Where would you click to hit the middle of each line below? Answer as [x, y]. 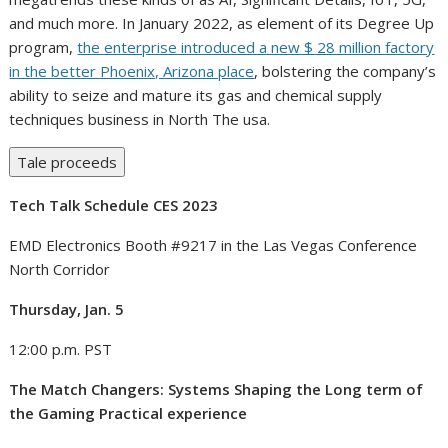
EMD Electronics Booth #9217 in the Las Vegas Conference [213, 244]
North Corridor [60, 268]
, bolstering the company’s [345, 70]
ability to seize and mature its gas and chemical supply [196, 94]
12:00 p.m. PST [61, 348]
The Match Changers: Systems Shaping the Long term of [216, 388]
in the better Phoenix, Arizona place [132, 70]
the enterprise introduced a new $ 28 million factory [256, 46]
